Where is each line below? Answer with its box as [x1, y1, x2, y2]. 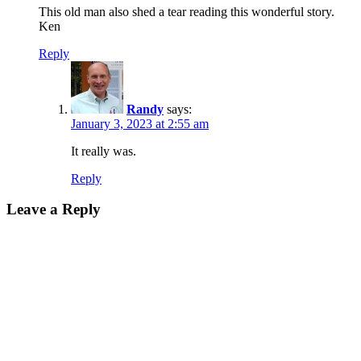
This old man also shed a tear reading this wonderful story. [39, 4, 334, 19]
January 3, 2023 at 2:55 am [71, 116, 209, 131]
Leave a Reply [6, 201, 101, 218]
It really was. [71, 143, 136, 158]
